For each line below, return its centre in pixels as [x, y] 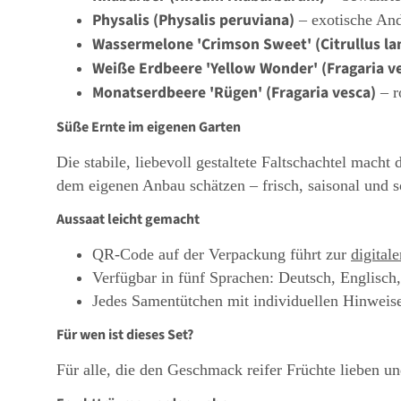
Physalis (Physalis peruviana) [193, 20]
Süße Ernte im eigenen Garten [149, 127]
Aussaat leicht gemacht [128, 219]
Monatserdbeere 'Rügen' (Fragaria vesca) [234, 92]
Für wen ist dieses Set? [125, 334]
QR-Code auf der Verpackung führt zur [222, 254]
